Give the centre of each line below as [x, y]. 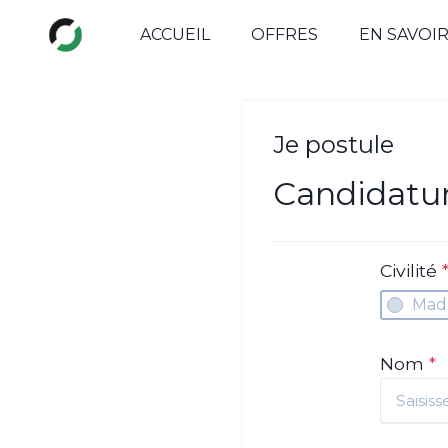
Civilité [411, 270]
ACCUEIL [175, 34]
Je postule [333, 144]
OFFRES [285, 34]
